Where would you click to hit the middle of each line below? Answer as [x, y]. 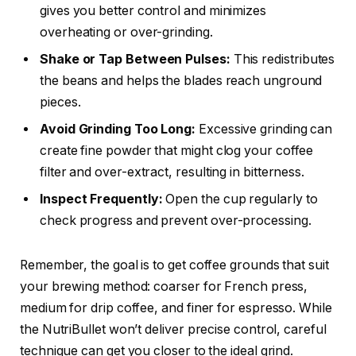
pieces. [60, 103]
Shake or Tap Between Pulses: [135, 60]
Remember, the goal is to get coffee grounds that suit [174, 265]
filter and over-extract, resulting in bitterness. [172, 172]
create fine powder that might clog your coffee [177, 151]
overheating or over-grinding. [126, 33]
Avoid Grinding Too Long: [118, 130]
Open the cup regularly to [240, 199]
